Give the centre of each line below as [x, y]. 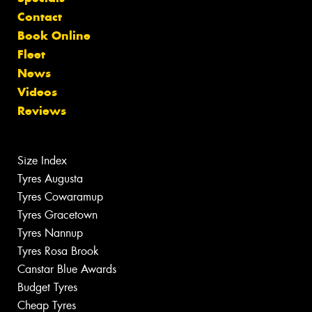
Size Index [42, 161]
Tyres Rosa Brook [58, 251]
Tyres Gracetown [57, 215]
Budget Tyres [47, 288]
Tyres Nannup [50, 233]
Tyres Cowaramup [60, 197]
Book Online [54, 36]
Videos [37, 92]
